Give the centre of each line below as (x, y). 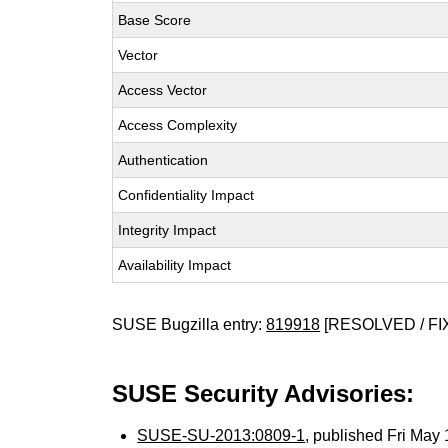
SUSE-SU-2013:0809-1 (221, 435)
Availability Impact (175, 265)
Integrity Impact (167, 230)
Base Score (155, 20)
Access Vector (163, 90)
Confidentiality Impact (186, 195)
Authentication (163, 160)
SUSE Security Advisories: (263, 393)
